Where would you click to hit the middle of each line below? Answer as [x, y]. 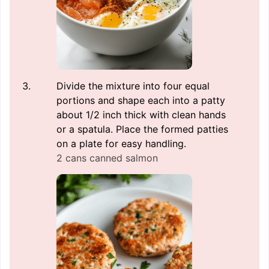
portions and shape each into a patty [141, 101]
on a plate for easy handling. [121, 144]
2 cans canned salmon [107, 158]
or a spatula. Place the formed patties [142, 129]
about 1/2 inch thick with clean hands [141, 115]
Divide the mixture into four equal [133, 86]
